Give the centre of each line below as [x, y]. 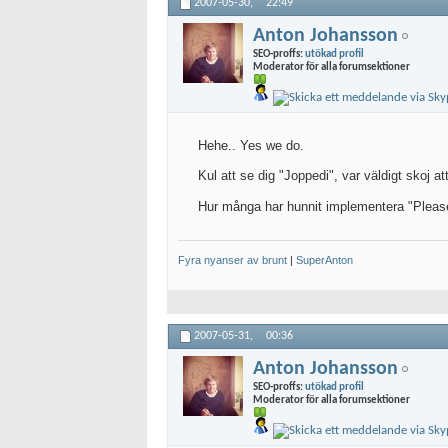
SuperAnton [324, 260]
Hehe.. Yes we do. [251, 146]
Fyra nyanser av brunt [232, 260]
